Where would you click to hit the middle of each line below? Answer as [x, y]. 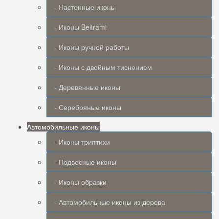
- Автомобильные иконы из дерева [110, 202]
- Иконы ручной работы [92, 47]
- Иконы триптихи [82, 142]
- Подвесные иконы [85, 162]
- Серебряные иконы [88, 107]
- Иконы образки [80, 182]
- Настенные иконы [85, 7]
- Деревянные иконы [87, 87]
